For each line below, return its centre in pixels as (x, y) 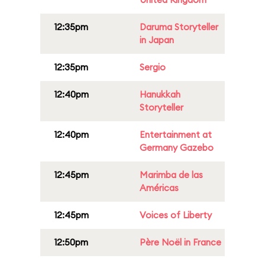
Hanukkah (160, 94)
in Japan (157, 40)
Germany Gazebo (177, 148)
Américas (159, 188)
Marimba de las (171, 175)
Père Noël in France (180, 242)
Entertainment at (176, 135)
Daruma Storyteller (179, 27)
